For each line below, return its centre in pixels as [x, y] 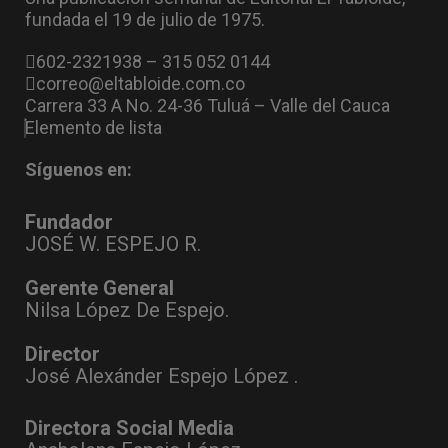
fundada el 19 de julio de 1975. [145, 20]
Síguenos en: [78, 170]
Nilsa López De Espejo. [127, 310]
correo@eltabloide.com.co [140, 84]
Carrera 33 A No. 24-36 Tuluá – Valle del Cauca [207, 106]
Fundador [69, 222]
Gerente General [99, 288]
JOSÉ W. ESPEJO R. [113, 244]
